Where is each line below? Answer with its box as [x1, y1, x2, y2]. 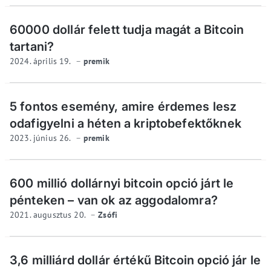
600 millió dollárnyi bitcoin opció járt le [10, 176, 234, 191]
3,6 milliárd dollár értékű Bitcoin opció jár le [10, 253, 261, 268]
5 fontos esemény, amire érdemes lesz [10, 99, 237, 114]
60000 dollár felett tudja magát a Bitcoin [10, 22, 244, 38]
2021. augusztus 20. [10, 209, 88, 221]
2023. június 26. [10, 132, 73, 144]
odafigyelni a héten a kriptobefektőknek [10, 116, 241, 131]
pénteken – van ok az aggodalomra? [10, 193, 218, 208]
